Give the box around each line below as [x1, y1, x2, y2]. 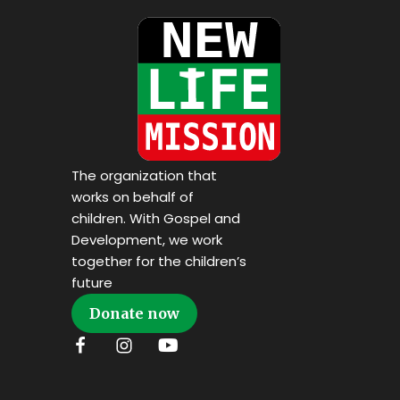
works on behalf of [71, 187, 194, 207]
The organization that [71, 166, 217, 186]
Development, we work [71, 230, 222, 250]
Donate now [89, 304, 179, 323]
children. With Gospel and [71, 209, 240, 229]
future [71, 273, 112, 293]
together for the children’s [71, 252, 246, 271]
